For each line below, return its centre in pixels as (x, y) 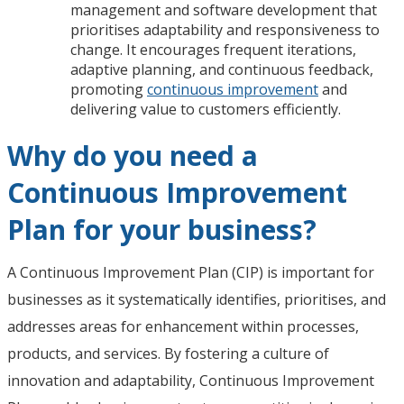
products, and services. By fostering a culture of (168, 353)
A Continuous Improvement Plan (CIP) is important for (191, 272)
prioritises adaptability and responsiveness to (225, 29)
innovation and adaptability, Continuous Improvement (191, 380)
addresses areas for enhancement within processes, (183, 326)
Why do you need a (133, 155)
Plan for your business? (162, 229)
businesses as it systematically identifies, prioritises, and (197, 299)
